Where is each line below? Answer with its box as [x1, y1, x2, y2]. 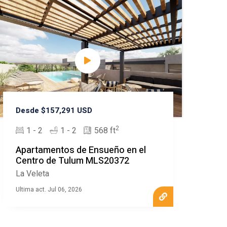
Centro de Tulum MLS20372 [16, 154, 130, 168]
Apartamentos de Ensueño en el [16, 143, 146, 158]
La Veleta [16, 168, 50, 180]
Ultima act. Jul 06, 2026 [16, 185, 83, 195]
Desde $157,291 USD [16, 105, 93, 117]
